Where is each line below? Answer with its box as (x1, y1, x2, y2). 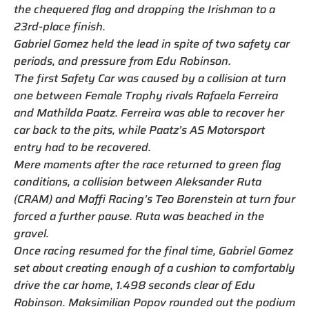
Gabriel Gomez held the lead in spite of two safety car (14, 35, 290, 53)
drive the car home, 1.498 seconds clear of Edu (14, 277, 255, 295)
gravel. (14, 225, 49, 243)
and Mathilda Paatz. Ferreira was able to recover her (14, 104, 284, 122)
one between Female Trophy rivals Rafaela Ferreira (14, 87, 278, 105)
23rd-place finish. (14, 18, 106, 36)
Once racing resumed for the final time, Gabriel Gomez (14, 242, 293, 260)
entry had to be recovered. (14, 139, 151, 157)
